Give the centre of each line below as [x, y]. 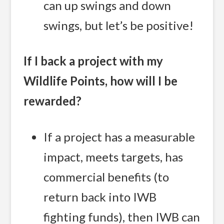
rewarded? [53, 101]
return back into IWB [100, 196]
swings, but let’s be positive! [119, 25]
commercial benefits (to [106, 176]
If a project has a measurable [119, 136]
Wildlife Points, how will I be [101, 81]
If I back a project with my [93, 61]
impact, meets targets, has [113, 156]
